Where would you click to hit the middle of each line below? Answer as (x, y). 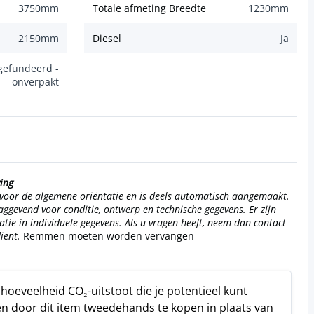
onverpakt (35, 82)
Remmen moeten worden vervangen (107, 236)
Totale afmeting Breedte (149, 8)
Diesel (107, 39)
